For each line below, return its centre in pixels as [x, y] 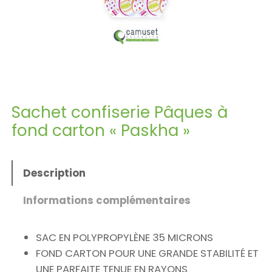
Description [54, 173]
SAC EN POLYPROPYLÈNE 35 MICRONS [124, 238]
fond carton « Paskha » [100, 131]
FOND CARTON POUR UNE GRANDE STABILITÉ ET [147, 253]
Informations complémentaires [107, 200]
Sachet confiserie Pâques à [119, 113]
